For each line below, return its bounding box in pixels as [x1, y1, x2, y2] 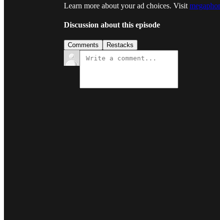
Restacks [107, 41, 134, 49]
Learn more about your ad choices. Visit [64, 1, 190, 10]
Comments [68, 41, 99, 49]
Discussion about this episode [64, 21, 160, 29]
